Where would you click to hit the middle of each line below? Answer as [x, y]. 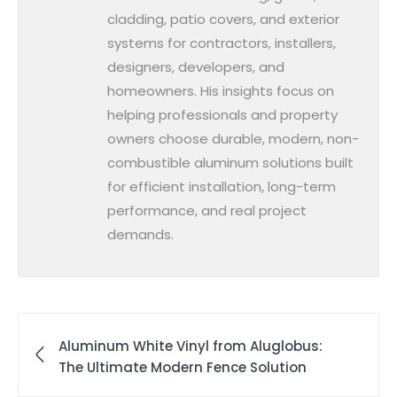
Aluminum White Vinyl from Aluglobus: [191, 346]
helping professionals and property [222, 114]
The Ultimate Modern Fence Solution [183, 367]
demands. [140, 234]
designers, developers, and [196, 66]
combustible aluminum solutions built [230, 162]
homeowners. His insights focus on [221, 90]
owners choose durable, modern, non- [233, 138]
